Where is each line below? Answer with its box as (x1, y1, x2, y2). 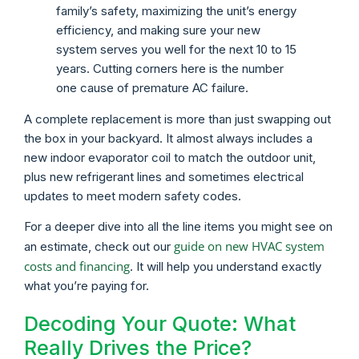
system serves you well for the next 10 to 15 (56, 41, 296, 57)
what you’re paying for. (24, 278, 149, 294)
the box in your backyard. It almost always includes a (24, 130, 313, 146)
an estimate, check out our (24, 239, 174, 255)
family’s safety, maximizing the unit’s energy (56, 2, 296, 18)
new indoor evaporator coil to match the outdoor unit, (24, 149, 316, 165)
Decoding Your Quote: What (24, 312, 296, 337)
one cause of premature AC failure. (56, 79, 248, 95)
